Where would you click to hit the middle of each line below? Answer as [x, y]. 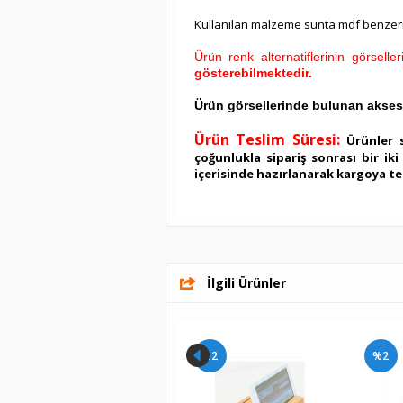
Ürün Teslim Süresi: [267, 139]
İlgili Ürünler [246, 283]
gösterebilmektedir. [253, 73]
